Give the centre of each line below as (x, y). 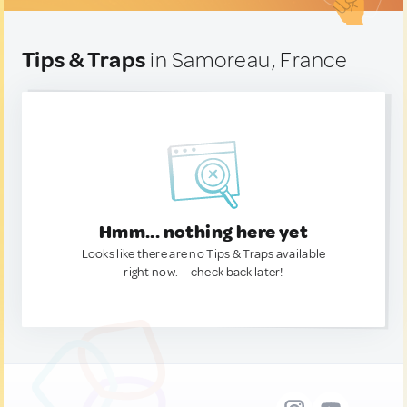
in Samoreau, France (247, 60)
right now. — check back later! (203, 272)
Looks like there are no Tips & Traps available (203, 254)
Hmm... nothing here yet (203, 232)
